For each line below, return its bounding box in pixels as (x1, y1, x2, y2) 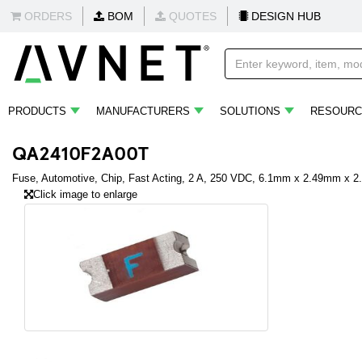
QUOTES (166, 10, 217, 23)
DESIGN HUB (248, 10, 321, 23)
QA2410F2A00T (12, 139, 149, 165)
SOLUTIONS (220, 105, 280, 117)
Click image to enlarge (33, 188, 137, 200)
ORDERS (21, 10, 72, 23)
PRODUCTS (8, 105, 66, 117)
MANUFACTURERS (96, 105, 190, 117)
